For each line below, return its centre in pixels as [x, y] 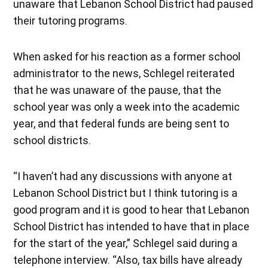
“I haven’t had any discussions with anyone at [123, 176]
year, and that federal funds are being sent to [121, 123]
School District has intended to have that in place [132, 226]
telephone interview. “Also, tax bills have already [128, 260]
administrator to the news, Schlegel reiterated [124, 73]
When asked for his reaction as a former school [127, 56]
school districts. [54, 140]
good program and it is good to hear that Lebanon [132, 209]
